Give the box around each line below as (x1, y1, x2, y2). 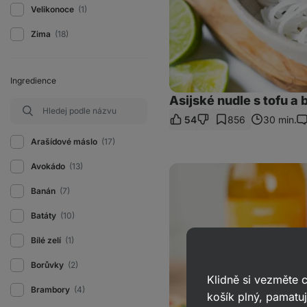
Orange (169, 173, 193, 182)
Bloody (169, 163, 191, 171)
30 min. (263, 113, 297, 125)
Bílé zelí (31, 235, 63, 245)
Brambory (31, 284, 72, 295)
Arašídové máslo (31, 136, 99, 147)
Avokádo (31, 161, 67, 171)
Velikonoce (31, 4, 76, 14)
